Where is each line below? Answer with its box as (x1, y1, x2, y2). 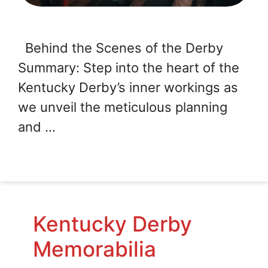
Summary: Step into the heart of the (18, 60, 239, 76)
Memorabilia (33, 236, 156, 262)
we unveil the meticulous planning (18, 99, 227, 115)
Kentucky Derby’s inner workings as (18, 80, 238, 96)
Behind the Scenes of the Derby (18, 40, 223, 56)
